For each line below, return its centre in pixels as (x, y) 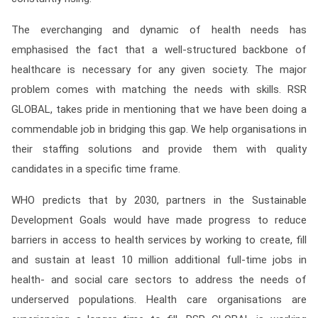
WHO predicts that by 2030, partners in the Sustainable (159, 200)
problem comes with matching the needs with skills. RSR (159, 89)
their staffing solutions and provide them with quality (159, 149)
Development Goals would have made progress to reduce (159, 220)
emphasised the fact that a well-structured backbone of (159, 50)
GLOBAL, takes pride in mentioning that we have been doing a (159, 109)
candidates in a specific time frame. (96, 169)
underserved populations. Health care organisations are (159, 300)
